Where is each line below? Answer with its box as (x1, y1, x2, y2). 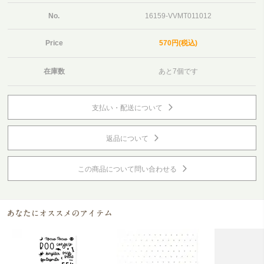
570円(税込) (159, 39, 197, 47)
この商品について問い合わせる (77, 165, 177, 173)
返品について (105, 134, 148, 143)
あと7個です (158, 67, 198, 75)
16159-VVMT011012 (144, 12, 212, 20)
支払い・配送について (91, 104, 163, 112)
